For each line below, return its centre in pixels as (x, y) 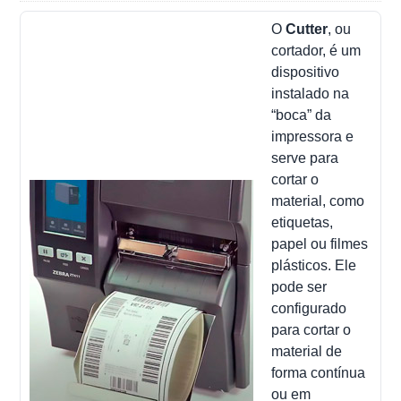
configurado (309, 308)
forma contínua (319, 372)
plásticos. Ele (314, 265)
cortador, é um (316, 50)
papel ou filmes (320, 243)
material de (307, 351)
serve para (305, 158)
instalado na (311, 93)
